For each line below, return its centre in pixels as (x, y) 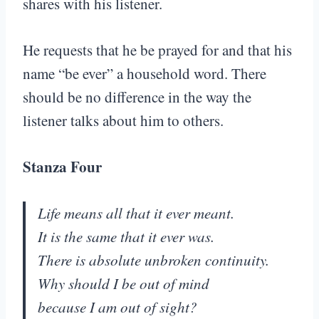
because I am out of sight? (120, 307)
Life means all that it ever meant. (136, 213)
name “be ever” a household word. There (145, 74)
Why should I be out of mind (124, 284)
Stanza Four (62, 167)
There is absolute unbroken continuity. (153, 260)
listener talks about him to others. (123, 121)
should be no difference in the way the (137, 97)
